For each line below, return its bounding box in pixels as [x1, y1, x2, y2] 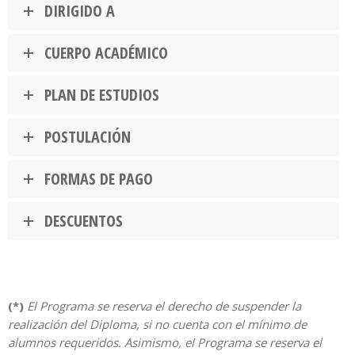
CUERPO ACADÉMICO [44, 42, 168, 64]
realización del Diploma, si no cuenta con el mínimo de [8, 316, 307, 333]
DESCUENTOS [44, 210, 123, 232]
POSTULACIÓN [44, 126, 131, 148]
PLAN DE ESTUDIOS [44, 84, 159, 106]
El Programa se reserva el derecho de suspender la [27, 298, 301, 315]
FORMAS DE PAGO [44, 168, 153, 190]
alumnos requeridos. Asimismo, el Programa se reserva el [8, 334, 322, 351]
